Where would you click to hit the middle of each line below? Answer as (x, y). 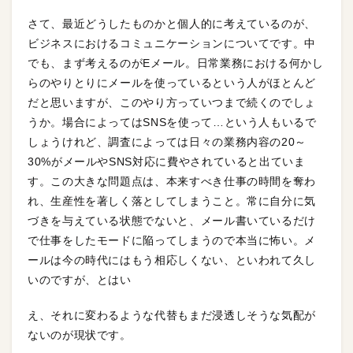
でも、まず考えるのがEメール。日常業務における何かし (176, 63)
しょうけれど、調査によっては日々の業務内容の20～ (167, 142)
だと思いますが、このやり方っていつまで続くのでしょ (172, 103)
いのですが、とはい (80, 280)
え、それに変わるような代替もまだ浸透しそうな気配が (172, 316)
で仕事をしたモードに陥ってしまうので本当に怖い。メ (172, 241)
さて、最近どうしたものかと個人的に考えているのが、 (172, 24)
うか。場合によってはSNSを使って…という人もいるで (172, 123)
